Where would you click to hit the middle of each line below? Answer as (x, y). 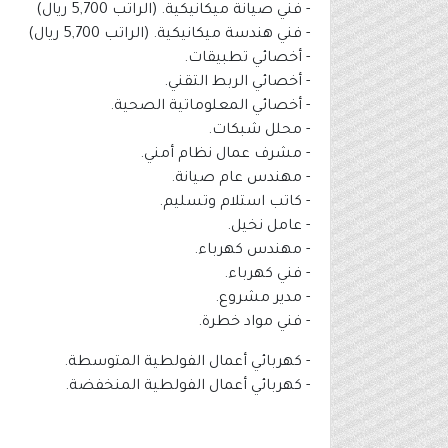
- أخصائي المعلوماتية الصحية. (210, 107)
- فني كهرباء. (267, 275)
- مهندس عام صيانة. (240, 179)
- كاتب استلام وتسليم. (234, 203)
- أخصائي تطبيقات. (247, 59)
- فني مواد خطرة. (252, 323)
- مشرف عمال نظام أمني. (225, 155)
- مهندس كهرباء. (252, 251)
